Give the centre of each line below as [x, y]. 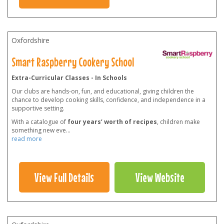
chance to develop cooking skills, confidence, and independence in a [108, 100]
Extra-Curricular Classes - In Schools [69, 78]
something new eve [39, 130]
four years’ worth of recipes [112, 122]
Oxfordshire [30, 40]
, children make [178, 122]
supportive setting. [38, 108]
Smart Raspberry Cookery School [73, 62]
